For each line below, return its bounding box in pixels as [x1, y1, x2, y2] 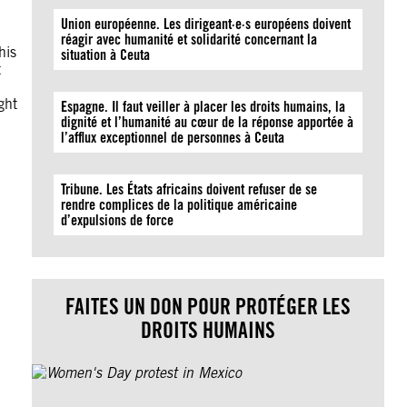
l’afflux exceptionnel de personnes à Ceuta [61, 129, 285, 146]
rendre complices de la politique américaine [61, 196, 298, 213]
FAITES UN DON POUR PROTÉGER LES [65, 293, 352, 320]
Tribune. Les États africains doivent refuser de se [61, 181, 318, 198]
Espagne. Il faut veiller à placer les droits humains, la [61, 98, 346, 115]
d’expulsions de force [61, 212, 174, 229]
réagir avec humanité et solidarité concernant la [61, 31, 318, 48]
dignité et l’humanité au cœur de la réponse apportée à [61, 114, 354, 131]
